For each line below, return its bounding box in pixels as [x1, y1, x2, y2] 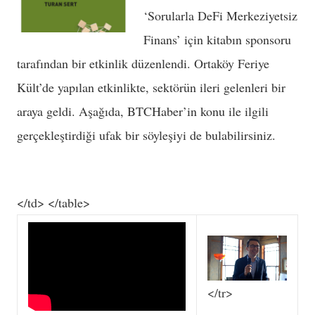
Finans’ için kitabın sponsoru [143, 31, 291, 48]
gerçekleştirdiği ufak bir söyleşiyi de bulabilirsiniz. [17, 127, 276, 143]
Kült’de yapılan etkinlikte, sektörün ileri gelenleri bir [17, 79, 285, 96]
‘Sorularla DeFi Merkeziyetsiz [143, 7, 297, 24]
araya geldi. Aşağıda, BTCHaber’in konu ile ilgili [17, 103, 269, 120]
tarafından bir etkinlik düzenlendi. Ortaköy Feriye [17, 55, 269, 72]
